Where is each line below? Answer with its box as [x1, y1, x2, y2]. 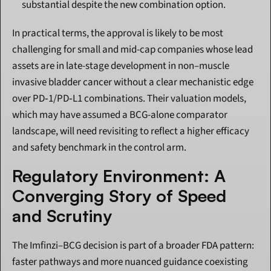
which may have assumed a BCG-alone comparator [12, 108, 227, 123]
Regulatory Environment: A [12, 165, 226, 187]
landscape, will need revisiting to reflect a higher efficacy [12, 124, 249, 139]
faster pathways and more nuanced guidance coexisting [12, 255, 248, 270]
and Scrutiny [12, 205, 112, 227]
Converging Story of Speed [12, 185, 226, 207]
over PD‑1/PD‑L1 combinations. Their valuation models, [12, 91, 246, 106]
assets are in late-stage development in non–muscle [12, 59, 229, 74]
